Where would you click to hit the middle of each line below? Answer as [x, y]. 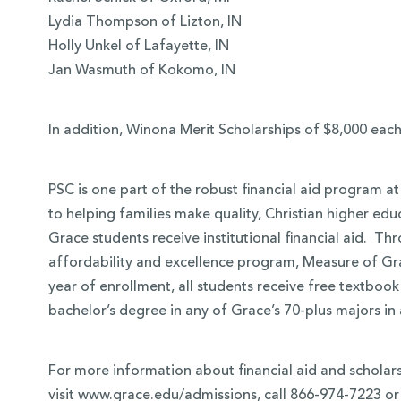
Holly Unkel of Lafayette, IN [138, 47]
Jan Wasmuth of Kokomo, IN [141, 71]
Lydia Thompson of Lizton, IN [145, 23]
